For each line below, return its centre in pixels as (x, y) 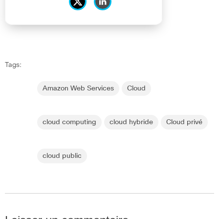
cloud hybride (131, 122)
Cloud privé (184, 122)
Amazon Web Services (78, 88)
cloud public (62, 156)
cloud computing (69, 122)
